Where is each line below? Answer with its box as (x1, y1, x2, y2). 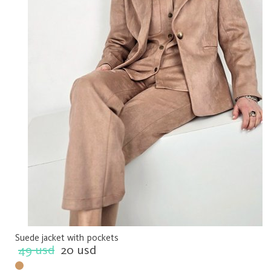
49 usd (18, 242, 54, 258)
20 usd (60, 242, 96, 258)
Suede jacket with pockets (15, 232, 119, 244)
